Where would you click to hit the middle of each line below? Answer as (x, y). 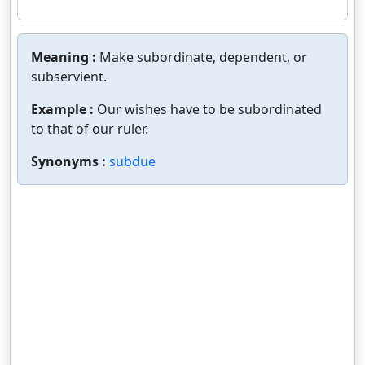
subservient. (69, 77)
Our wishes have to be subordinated (209, 109)
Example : (64, 109)
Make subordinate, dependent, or (203, 57)
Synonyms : (70, 161)
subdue (132, 161)
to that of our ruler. (90, 129)
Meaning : (65, 57)
